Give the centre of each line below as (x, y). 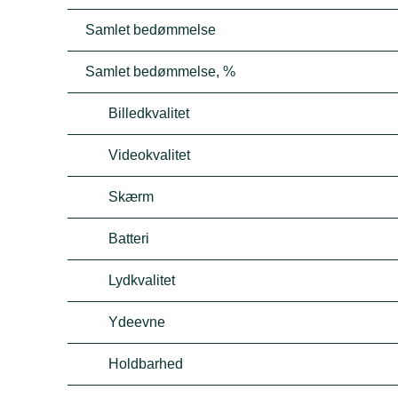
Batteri (129, 239)
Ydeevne (137, 322)
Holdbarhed (146, 364)
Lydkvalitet (142, 280)
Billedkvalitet (149, 113)
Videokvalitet (150, 155)
